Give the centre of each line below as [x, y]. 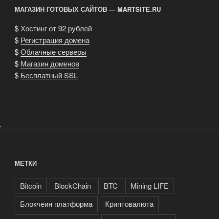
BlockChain [73, 186]
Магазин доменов [50, 63]
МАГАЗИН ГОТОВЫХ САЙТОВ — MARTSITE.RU [88, 9]
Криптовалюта [129, 204]
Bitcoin [31, 186]
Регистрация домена [55, 40]
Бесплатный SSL [49, 75]
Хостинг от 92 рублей [56, 28]
